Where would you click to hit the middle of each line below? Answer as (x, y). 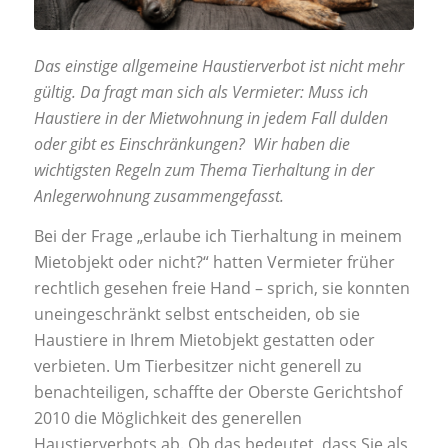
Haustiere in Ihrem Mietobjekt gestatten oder (204, 339)
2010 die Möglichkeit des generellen (167, 417)
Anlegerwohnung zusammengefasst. (158, 196)
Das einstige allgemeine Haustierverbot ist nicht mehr (218, 66)
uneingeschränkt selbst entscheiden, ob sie (196, 313)
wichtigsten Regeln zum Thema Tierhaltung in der (203, 170)
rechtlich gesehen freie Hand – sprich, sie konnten (221, 287)
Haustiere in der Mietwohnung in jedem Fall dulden (210, 118)
